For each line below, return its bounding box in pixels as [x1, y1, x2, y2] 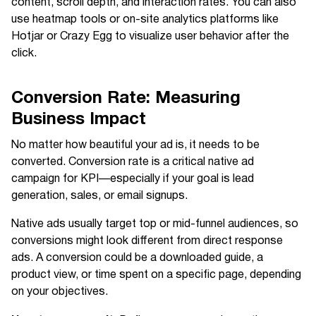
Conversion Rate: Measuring [11, 84, 241, 112]
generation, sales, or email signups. [11, 187, 188, 205]
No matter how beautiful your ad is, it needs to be [11, 136, 260, 154]
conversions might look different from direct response [11, 232, 283, 250]
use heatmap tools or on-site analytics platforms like [11, 11, 279, 29]
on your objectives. [11, 283, 108, 301]
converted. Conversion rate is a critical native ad [11, 153, 254, 171]
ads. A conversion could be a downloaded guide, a [11, 249, 263, 267]
